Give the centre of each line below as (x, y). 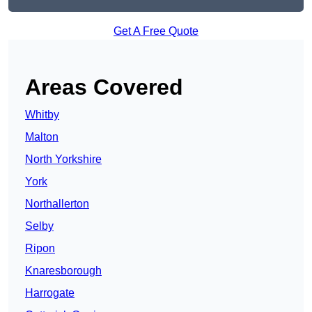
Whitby (42, 115)
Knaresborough (63, 271)
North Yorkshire (63, 159)
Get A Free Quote (156, 31)
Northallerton (57, 204)
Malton (42, 137)
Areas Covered (104, 87)
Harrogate (50, 293)
